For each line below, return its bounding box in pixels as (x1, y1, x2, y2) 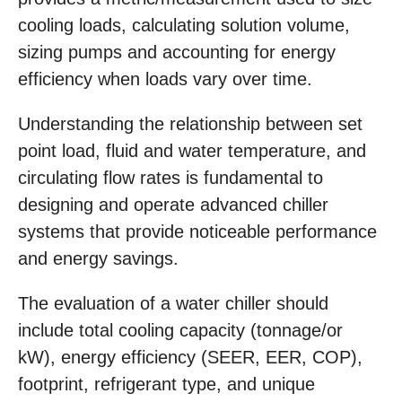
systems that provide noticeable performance (18, 222, 377, 242)
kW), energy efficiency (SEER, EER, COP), (18, 347, 363, 368)
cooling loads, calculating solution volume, (18, 15, 350, 36)
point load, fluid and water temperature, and (18, 141, 366, 162)
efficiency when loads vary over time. (18, 69, 318, 90)
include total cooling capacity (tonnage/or (18, 320, 343, 341)
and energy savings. (18, 249, 179, 269)
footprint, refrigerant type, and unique (18, 374, 315, 395)
